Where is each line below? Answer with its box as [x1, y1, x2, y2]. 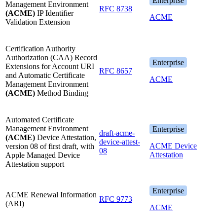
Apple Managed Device [5, 151, 80, 160]
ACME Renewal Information [5, 190, 97, 199]
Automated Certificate [5, 115, 74, 124]
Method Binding [35, 89, 88, 98]
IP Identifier [35, 9, 74, 18]
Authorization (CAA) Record [5, 53, 97, 62]
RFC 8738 [99, 4, 132, 13]
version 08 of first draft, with [5, 142, 94, 151]
